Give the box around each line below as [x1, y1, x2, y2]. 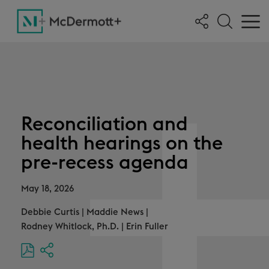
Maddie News [86, 208, 144, 217]
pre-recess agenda [21, 153, 189, 172]
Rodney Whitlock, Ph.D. [21, 222, 119, 231]
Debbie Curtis [21, 208, 79, 217]
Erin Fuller [126, 222, 168, 231]
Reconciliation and [21, 115, 188, 134]
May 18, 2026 [21, 184, 74, 193]
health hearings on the [21, 134, 223, 153]
